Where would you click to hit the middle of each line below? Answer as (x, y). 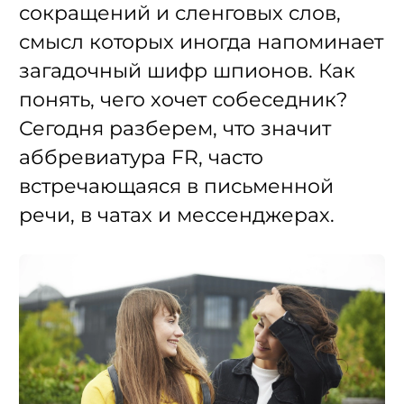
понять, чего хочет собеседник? (183, 100)
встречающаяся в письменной (176, 186)
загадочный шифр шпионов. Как (187, 71)
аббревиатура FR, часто (141, 157)
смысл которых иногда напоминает (201, 42)
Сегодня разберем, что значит (175, 129)
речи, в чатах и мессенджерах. (177, 215)
